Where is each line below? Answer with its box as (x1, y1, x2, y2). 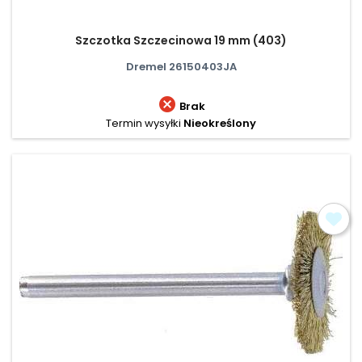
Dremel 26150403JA (125, 58, 237, 74)
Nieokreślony (183, 115, 256, 131)
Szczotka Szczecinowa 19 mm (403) (75, 32, 287, 48)
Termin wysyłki (106, 115, 181, 131)
